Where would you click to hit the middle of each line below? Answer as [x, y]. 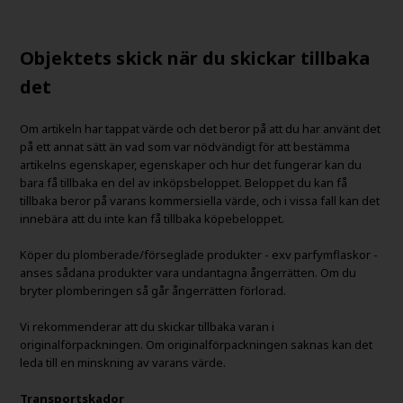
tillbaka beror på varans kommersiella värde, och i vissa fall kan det [200, 200]
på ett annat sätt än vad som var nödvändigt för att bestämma [185, 146]
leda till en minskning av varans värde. [123, 362]
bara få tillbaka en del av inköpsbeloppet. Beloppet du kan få [184, 182]
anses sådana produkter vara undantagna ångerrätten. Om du [188, 272]
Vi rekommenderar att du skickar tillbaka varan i [148, 326]
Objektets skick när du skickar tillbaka [195, 58]
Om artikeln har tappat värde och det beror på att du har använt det [201, 128]
